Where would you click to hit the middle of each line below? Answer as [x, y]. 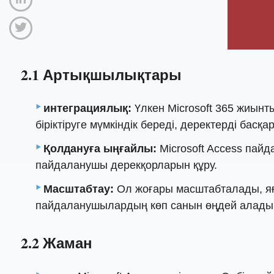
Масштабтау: [79, 189]
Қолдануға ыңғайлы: [100, 149]
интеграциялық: [88, 109]
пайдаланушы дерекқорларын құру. [127, 165]
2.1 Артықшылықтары [101, 74]
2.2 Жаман [56, 242]
